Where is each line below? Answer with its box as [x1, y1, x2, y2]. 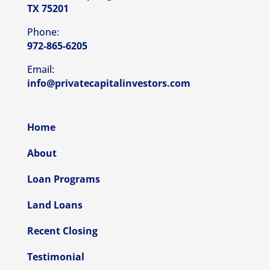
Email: [27, 62, 54, 76]
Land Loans [27, 198, 83, 212]
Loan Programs [27, 172, 100, 186]
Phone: [27, 25, 59, 39]
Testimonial [27, 250, 84, 263]
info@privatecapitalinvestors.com [27, 76, 190, 90]
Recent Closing [27, 224, 98, 237]
